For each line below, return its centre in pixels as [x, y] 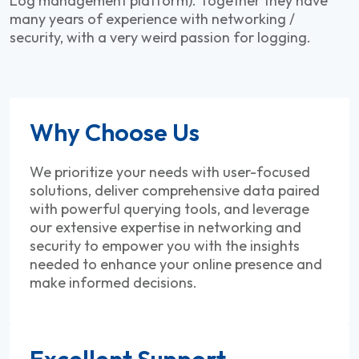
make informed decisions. [113, 282]
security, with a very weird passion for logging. [160, 37]
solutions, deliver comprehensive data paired [175, 190]
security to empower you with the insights [165, 245]
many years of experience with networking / [152, 18]
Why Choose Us [115, 132]
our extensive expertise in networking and [165, 227]
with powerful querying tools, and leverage [169, 208]
